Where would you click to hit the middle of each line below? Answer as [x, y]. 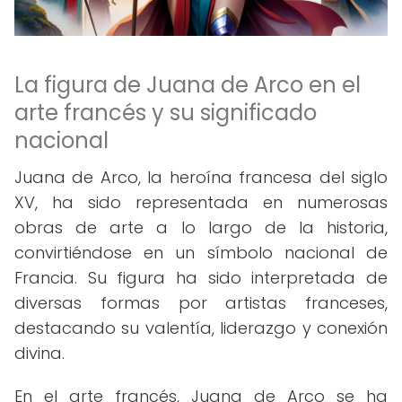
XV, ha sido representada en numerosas [201, 202]
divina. [39, 353]
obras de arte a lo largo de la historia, [201, 227]
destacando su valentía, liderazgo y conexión [201, 328]
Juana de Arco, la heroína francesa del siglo [201, 177]
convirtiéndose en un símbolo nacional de [201, 253]
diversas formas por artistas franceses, [201, 303]
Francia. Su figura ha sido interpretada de [201, 278]
